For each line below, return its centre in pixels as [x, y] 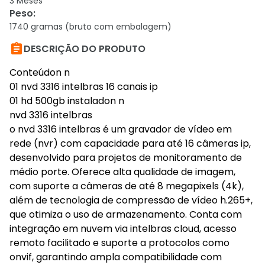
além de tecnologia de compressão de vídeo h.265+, [131, 200]
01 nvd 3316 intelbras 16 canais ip [84, 87]
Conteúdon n [40, 72]
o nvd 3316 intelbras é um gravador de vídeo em [121, 129]
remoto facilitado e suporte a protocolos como [119, 243]
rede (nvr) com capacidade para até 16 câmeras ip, [130, 143]
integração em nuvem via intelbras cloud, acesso [123, 229]
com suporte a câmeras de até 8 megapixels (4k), [127, 186]
